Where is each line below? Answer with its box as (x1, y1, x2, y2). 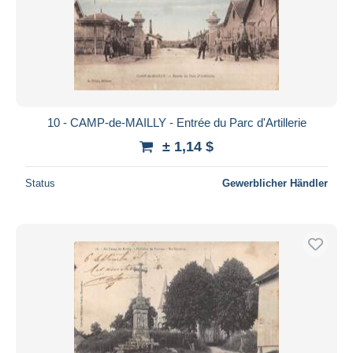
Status (25, 176, 55, 189)
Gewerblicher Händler (222, 176, 328, 189)
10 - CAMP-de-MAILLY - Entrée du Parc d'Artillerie (46, 115, 307, 129)
